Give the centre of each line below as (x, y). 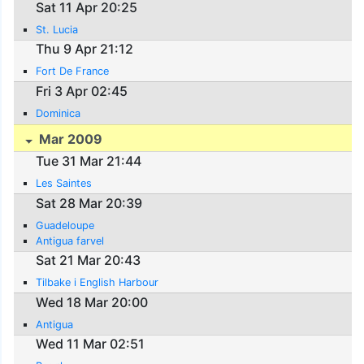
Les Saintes (64, 184)
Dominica (58, 113)
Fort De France (73, 71)
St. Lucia (57, 29)
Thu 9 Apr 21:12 (85, 49)
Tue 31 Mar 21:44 (89, 161)
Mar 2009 (69, 139)
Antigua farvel (70, 240)
